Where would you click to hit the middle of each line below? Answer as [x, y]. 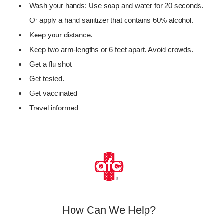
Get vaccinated [53, 93]
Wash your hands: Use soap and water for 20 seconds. [116, 6]
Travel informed [54, 108]
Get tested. [47, 79]
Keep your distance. [61, 35]
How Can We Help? [109, 210]
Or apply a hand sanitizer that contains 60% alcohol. [111, 20]
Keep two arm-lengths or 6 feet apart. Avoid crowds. [111, 49]
